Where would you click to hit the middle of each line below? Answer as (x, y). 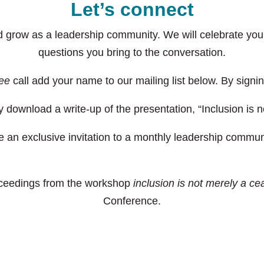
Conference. (132, 201)
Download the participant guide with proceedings (132, 229)
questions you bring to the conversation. (132, 52)
